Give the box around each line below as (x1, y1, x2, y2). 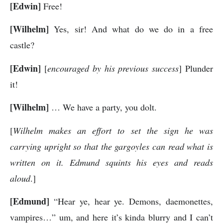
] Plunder (179, 62, 214, 74)
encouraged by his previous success (47, 62, 179, 74)
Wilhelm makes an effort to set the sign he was (13, 124, 213, 136)
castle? (10, 39, 34, 51)
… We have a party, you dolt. (49, 101, 157, 113)
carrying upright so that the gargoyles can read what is (10, 140, 213, 152)
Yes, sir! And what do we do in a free (49, 23, 213, 35)
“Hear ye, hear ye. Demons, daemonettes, (49, 195, 213, 207)
